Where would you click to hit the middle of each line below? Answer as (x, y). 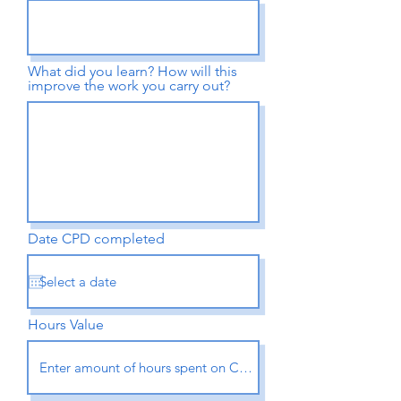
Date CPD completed (96, 239)
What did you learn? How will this (132, 71)
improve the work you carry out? (129, 85)
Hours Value (66, 324)
